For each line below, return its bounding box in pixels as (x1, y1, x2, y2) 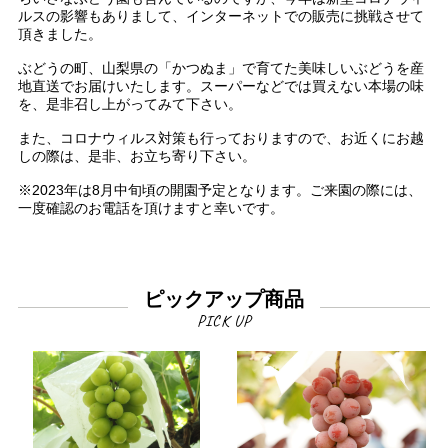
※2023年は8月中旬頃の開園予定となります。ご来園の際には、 (17, 181, 422, 198)
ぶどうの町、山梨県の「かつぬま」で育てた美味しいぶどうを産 (17, 59, 424, 76)
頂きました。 (17, 25, 102, 42)
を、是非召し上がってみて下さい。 (17, 95, 242, 112)
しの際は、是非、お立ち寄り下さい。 (17, 147, 256, 164)
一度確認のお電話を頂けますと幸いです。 (17, 199, 284, 216)
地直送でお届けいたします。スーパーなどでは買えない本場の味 (17, 77, 424, 94)
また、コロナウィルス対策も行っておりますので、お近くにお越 (17, 129, 424, 146)
